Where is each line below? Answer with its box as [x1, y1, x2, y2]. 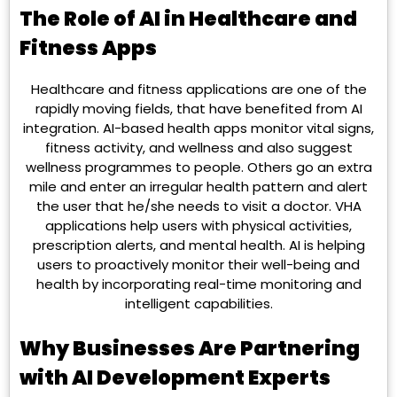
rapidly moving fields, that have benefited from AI [35, 99, 362, 119]
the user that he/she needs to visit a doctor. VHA [35, 197, 362, 216]
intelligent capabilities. [124, 294, 273, 314]
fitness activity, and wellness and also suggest [44, 138, 353, 158]
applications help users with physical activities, [45, 216, 352, 236]
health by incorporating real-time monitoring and [35, 275, 362, 294]
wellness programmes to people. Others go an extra [25, 158, 372, 177]
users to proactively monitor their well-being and [37, 255, 360, 275]
